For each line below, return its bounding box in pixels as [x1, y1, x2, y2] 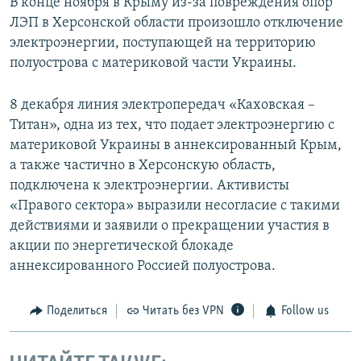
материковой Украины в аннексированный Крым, [10, 138, 342, 154]
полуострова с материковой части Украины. [10, 56, 297, 72]
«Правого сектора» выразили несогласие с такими [10, 198, 340, 214]
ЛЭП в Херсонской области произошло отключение [10, 15, 343, 31]
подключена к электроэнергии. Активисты [10, 178, 289, 194]
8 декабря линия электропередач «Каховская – [10, 98, 315, 114]
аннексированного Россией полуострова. [10, 259, 276, 275]
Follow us [280, 305, 329, 318]
